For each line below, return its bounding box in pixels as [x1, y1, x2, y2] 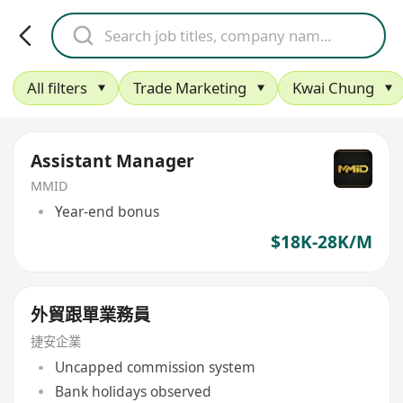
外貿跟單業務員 [31, 303, 151, 327]
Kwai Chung [291, 77, 374, 99]
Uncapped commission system [54, 357, 255, 378]
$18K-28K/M [270, 230, 372, 255]
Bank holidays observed [54, 381, 211, 401]
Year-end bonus [54, 201, 159, 222]
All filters [26, 77, 87, 99]
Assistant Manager [31, 148, 195, 173]
